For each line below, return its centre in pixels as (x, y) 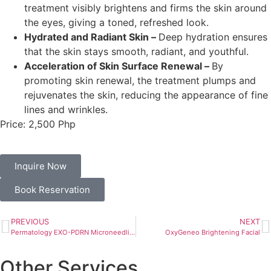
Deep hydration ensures (213, 37)
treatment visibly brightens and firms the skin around (145, 8)
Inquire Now (41, 166)
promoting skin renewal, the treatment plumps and (140, 80)
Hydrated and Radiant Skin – (91, 37)
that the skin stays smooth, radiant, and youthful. (136, 51)
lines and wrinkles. (66, 109)
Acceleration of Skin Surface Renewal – (118, 66)
